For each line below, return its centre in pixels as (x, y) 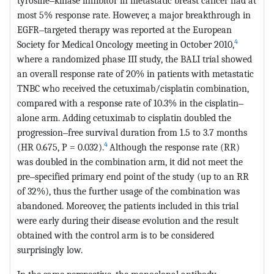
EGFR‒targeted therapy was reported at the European (124, 29)
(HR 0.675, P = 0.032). (61, 147)
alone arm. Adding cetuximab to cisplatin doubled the (124, 117)
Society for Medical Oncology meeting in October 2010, (126, 44)
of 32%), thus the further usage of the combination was (128, 191)
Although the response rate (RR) (175, 147)
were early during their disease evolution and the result (128, 220)
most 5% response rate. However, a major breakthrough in (134, 15)
